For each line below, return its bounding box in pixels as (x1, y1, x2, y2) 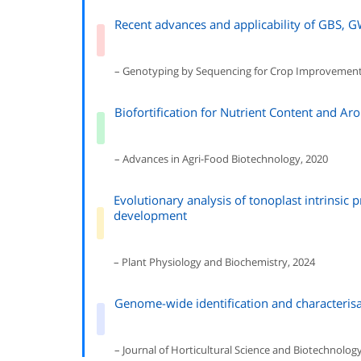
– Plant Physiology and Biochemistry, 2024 (114, 255, 316, 269)
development (114, 207, 188, 223)
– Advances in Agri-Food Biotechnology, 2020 (114, 151, 328, 166)
